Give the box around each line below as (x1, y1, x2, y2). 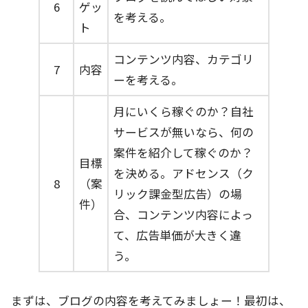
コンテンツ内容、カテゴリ (113, 50, 254, 67)
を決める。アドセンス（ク (113, 164, 254, 181)
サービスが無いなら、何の (113, 123, 254, 140)
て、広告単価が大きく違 (113, 226, 241, 243)
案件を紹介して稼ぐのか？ (113, 144, 253, 161)
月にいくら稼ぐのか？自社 (113, 102, 254, 120)
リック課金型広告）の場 (113, 185, 242, 202)
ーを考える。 (113, 71, 183, 88)
